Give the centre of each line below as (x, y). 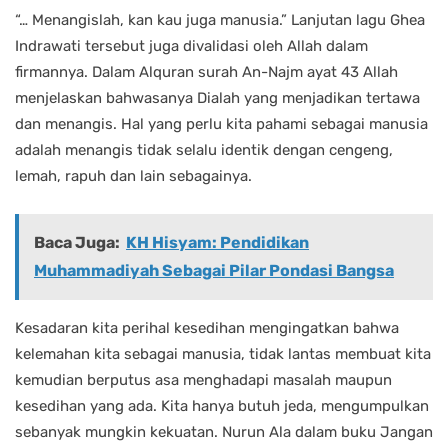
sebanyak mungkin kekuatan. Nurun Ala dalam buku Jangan (224, 432)
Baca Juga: (77, 243)
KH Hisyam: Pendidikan (217, 243)
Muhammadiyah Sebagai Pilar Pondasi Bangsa (214, 271)
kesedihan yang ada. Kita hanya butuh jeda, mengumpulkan (222, 406)
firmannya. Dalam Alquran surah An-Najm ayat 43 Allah (206, 72)
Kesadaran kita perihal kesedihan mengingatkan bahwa (207, 328)
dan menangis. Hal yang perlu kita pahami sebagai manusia (221, 124)
